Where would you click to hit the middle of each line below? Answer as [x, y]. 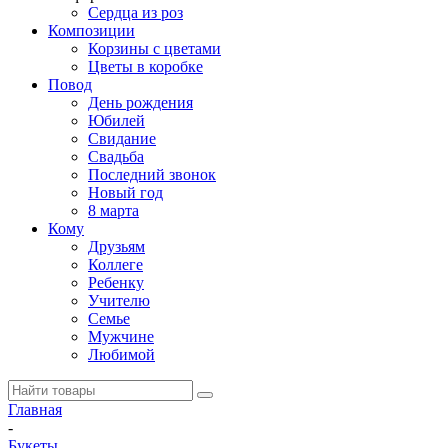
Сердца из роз [135, 12]
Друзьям [116, 246]
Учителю [119, 300]
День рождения [140, 102]
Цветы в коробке [145, 66]
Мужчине [121, 336]
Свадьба [116, 156]
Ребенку [116, 282]
